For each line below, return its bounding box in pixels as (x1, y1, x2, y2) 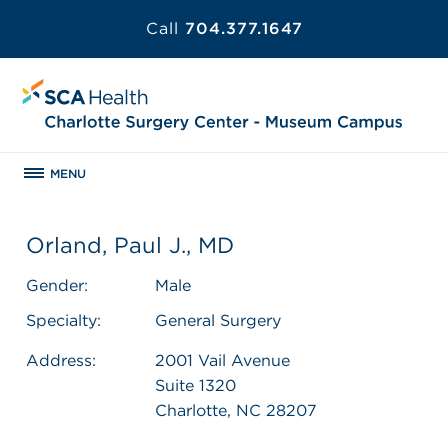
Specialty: (26, 310, 101, 330)
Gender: (26, 275, 88, 295)
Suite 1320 (155, 375, 236, 395)
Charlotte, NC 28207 (155, 400, 317, 420)
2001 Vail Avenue (155, 350, 290, 370)
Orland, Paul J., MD (26, 231, 234, 258)
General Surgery (155, 310, 281, 330)
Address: (26, 350, 96, 370)
